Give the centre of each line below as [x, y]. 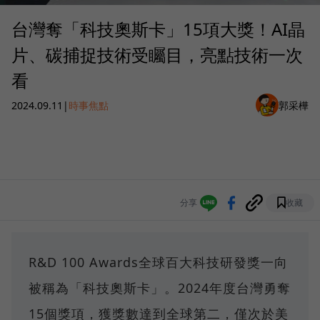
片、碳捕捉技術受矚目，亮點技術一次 [157, 55]
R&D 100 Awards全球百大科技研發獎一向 [158, 262]
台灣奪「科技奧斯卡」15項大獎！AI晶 [158, 29]
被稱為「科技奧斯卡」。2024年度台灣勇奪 [160, 288]
